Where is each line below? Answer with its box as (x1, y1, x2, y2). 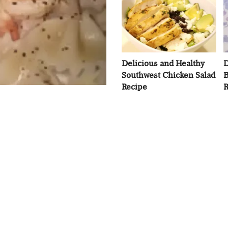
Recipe (122, 82, 147, 92)
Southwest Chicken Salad (122, 71, 215, 80)
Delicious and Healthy (122, 59, 205, 68)
